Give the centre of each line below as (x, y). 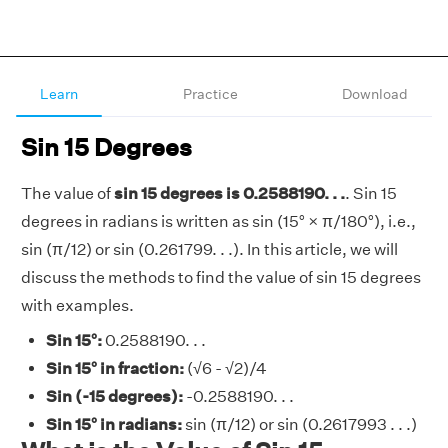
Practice (210, 94)
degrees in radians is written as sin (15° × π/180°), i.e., (218, 221)
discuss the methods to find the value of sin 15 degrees (221, 277)
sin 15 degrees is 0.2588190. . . (229, 193)
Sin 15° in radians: (115, 424)
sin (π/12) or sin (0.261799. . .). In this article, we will (209, 249)
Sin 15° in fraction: (115, 368)
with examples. (77, 305)
